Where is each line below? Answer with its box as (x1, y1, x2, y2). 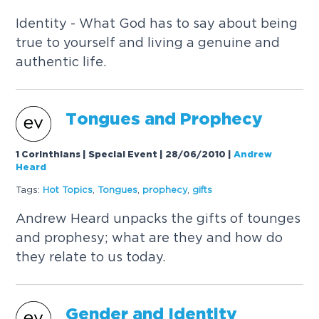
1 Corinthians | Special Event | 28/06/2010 (16, 151, 226, 159)
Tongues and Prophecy (66, 113, 263, 127)
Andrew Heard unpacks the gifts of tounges (16, 211, 301, 226)
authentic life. (16, 55, 107, 68)
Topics (62, 184, 93, 194)
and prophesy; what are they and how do (16, 231, 283, 245)
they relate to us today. (16, 250, 166, 264)
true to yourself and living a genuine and (16, 36, 281, 49)
